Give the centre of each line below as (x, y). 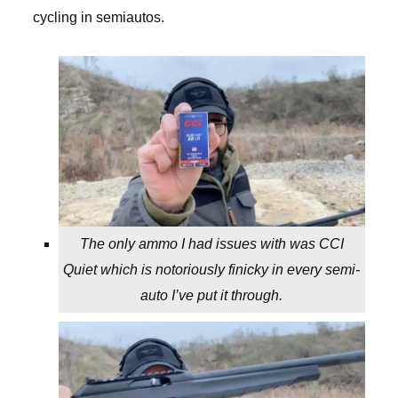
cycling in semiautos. (98, 18)
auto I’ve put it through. (212, 295)
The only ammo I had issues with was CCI (211, 243)
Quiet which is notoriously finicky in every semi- (212, 269)
